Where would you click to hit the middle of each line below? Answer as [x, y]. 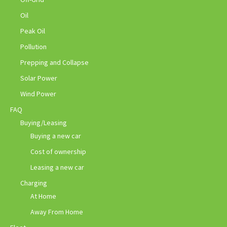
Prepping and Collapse [54, 62]
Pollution [33, 46]
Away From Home [57, 212]
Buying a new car [56, 136]
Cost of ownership [58, 151]
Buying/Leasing [44, 122]
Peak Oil [33, 31]
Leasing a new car [57, 167]
